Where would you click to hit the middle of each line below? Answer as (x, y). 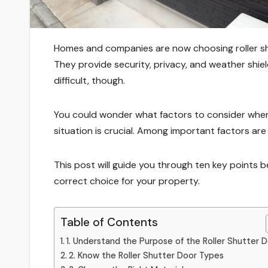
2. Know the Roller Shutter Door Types (147, 255)
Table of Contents (109, 223)
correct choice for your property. (128, 181)
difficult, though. (89, 80)
